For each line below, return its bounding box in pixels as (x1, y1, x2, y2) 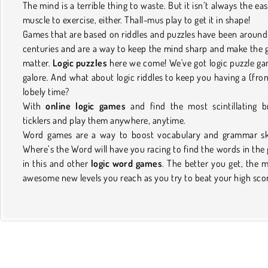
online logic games (45, 99, 126, 112)
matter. (23, 56, 53, 69)
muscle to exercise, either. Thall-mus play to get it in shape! (23, 13, 251, 26)
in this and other (23, 157, 91, 169)
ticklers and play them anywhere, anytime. (23, 114, 188, 126)
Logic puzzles (52, 56, 108, 69)
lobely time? (23, 85, 69, 98)
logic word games (90, 157, 163, 169)
